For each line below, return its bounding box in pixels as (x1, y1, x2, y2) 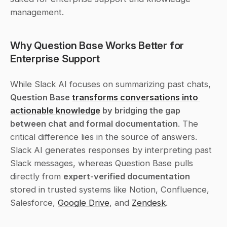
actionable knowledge (10, 105, 100, 116)
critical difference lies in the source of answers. (10, 131, 197, 142)
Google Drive (58, 197, 109, 208)
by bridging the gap (100, 105, 180, 116)
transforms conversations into (72, 92, 198, 102)
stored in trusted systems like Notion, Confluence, (10, 184, 209, 195)
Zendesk (132, 197, 166, 208)
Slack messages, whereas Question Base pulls (10, 158, 193, 168)
